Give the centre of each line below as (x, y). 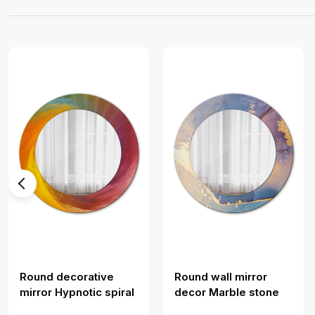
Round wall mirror (221, 277)
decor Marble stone (227, 292)
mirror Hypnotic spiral (77, 292)
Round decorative (67, 277)
